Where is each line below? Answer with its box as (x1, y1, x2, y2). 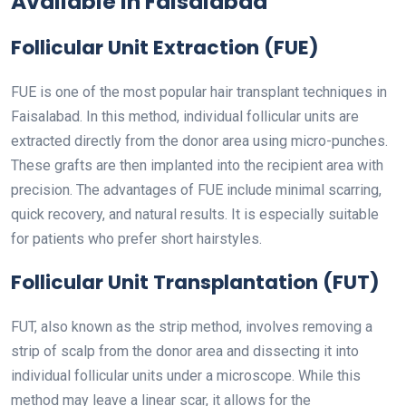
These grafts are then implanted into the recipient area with (11, 157, 383, 174)
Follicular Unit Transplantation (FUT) (11, 268, 380, 296)
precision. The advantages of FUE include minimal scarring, (11, 181, 382, 198)
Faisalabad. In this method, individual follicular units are (11, 108, 359, 125)
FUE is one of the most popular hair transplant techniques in (11, 83, 387, 101)
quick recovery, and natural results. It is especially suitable (11, 206, 379, 223)
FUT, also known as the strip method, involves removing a (11, 318, 372, 335)
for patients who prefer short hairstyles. (11, 230, 262, 247)
